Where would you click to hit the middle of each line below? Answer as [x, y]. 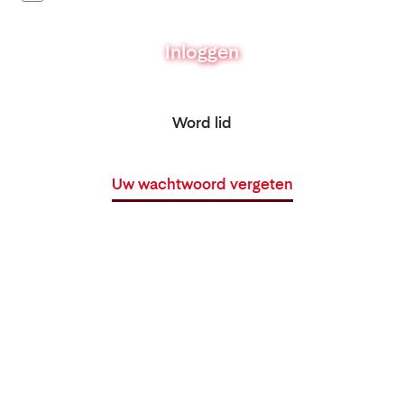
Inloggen [202, 52]
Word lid [202, 123]
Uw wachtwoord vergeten [202, 184]
